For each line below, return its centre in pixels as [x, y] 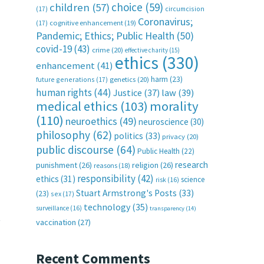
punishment [57, 165]
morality [174, 106]
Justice [128, 93]
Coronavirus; [165, 22]
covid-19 [54, 49]
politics [128, 136]
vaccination [56, 222]
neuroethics [91, 121]
